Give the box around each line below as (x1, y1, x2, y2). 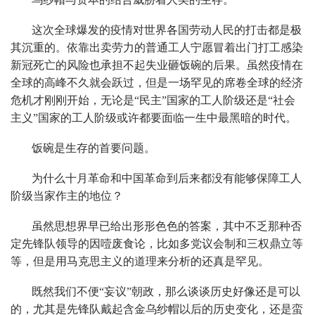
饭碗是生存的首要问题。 (32, 141, 155, 154)
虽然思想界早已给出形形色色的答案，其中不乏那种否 (32, 219, 302, 232)
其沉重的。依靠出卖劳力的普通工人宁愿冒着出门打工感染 (11, 41, 303, 53)
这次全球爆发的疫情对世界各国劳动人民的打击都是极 (32, 23, 302, 36)
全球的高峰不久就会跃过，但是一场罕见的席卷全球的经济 (11, 76, 303, 89)
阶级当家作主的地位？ (11, 189, 123, 202)
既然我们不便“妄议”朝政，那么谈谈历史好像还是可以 (32, 285, 300, 297)
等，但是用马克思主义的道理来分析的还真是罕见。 (11, 255, 269, 267)
